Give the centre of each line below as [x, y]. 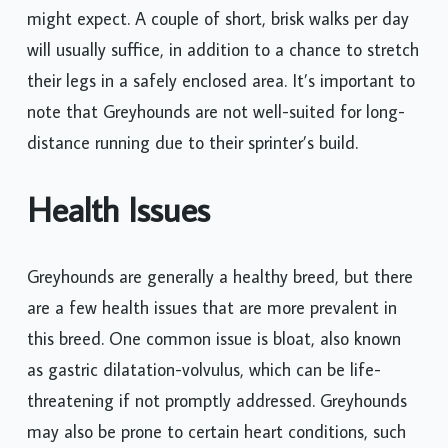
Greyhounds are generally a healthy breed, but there [220, 276]
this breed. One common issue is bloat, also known [214, 338]
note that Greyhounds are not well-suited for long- [216, 112]
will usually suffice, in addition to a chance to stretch [223, 50]
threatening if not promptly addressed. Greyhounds [217, 400]
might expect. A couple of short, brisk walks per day [218, 19]
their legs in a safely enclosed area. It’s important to [221, 81]
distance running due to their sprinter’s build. [192, 143]
